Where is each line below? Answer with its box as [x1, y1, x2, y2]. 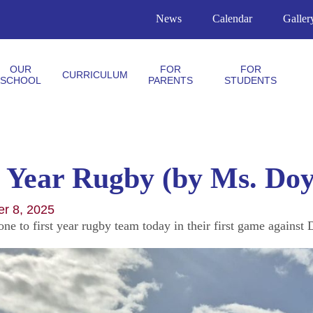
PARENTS [147, 74, 193, 86]
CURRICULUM [61, 68, 128, 80]
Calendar [212, 12, 252, 24]
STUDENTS [224, 74, 277, 86]
